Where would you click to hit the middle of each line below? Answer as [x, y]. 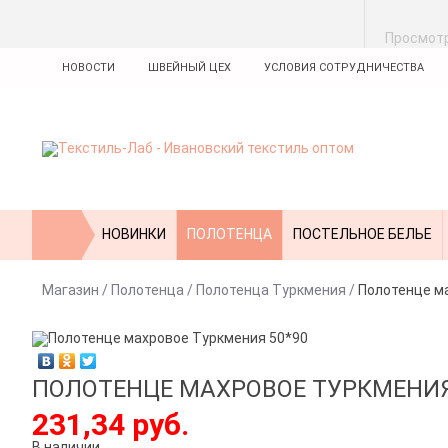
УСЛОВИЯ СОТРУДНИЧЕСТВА [344, 67]
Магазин [70, 290]
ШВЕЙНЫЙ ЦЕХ [189, 67]
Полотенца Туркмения [271, 290]
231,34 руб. [110, 425]
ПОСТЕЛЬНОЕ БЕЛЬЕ [362, 234]
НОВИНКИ [134, 234]
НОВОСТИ [88, 67]
